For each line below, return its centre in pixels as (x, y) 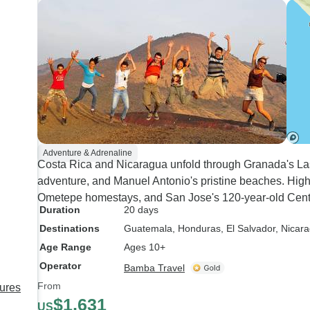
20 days (141, 210)
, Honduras (197, 228)
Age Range (65, 247)
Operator (60, 266)
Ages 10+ (145, 247)
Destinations (70, 228)
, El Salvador (248, 228)
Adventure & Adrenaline (88, 153)
